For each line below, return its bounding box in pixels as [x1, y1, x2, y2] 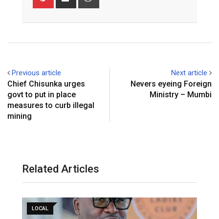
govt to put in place [7, 89, 76, 99]
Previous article [12, 68, 61, 77]
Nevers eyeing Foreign [131, 79, 212, 88]
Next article [171, 68, 207, 77]
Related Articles [22, 162, 99, 175]
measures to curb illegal [7, 100, 94, 110]
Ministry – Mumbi [150, 89, 212, 99]
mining [7, 111, 32, 121]
